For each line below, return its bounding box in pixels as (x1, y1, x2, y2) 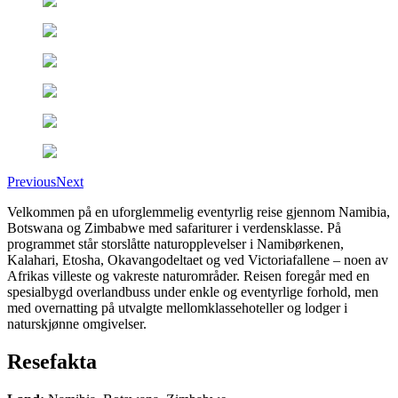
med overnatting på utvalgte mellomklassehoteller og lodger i (7, 299, 347, 315)
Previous (7, 173, 56, 189)
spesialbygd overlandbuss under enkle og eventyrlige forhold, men (7, 283, 378, 299)
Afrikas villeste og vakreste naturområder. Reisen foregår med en (7, 267, 370, 283)
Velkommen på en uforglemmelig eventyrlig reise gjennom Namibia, (7, 203, 390, 219)
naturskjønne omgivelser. (7, 315, 147, 331)
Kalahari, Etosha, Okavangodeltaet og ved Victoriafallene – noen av (7, 251, 388, 267)
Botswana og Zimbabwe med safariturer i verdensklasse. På (7, 219, 341, 235)
